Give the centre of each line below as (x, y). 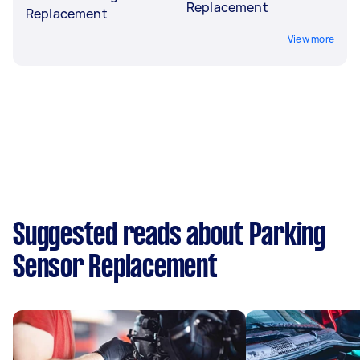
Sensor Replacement (115, 268)
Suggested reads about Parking (169, 236)
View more (311, 39)
